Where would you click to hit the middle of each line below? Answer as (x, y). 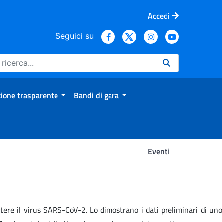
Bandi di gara (96, 95)
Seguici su (75, 35)
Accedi (159, 16)
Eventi (158, 151)
